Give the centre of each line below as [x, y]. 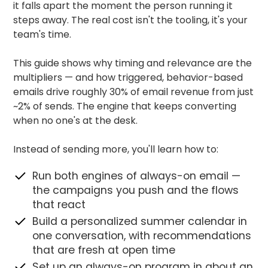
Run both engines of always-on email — [137, 176]
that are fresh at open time [104, 250]
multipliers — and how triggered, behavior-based [128, 77]
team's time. [42, 34]
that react [59, 204]
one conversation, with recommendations [142, 235]
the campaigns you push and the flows [136, 190]
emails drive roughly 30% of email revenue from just [134, 92]
